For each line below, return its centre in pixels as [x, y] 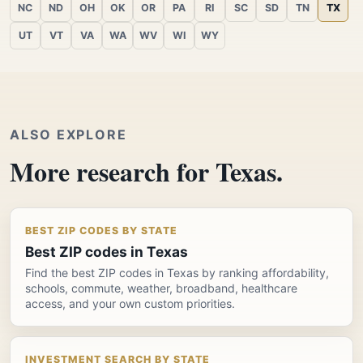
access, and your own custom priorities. [130, 303]
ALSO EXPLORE [69, 134]
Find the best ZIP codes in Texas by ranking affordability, [177, 272]
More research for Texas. [146, 171]
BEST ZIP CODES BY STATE [101, 230]
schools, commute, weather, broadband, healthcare [161, 288]
